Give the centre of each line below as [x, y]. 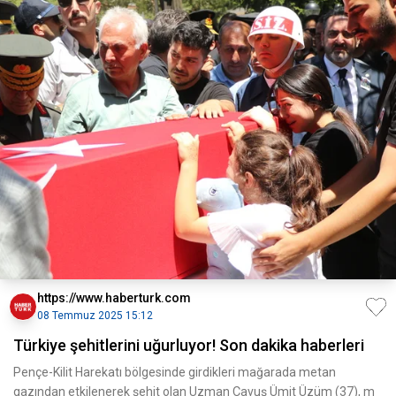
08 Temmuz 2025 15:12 [95, 316]
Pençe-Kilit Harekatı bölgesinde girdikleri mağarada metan [175, 372]
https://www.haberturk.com [114, 298]
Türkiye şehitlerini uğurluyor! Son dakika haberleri [189, 345]
